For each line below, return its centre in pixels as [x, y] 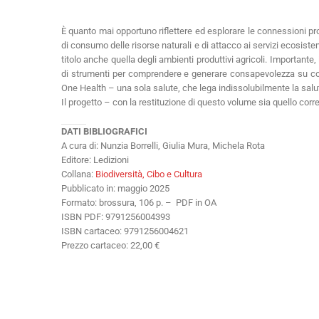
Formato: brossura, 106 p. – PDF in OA [139, 202]
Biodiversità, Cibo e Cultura [149, 174]
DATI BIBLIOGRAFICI [104, 131]
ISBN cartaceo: [93, 231]
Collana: [78, 174]
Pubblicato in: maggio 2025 [115, 188]
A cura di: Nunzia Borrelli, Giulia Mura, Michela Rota [163, 145]
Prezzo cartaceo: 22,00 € [110, 245]
